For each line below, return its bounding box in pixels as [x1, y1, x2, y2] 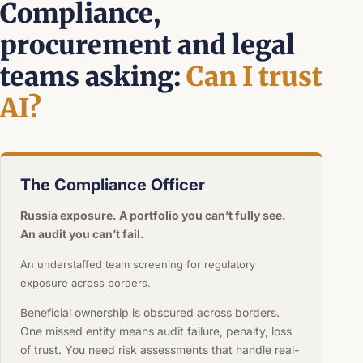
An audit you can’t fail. [19, 226, 144, 241]
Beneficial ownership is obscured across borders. [19, 305, 280, 319]
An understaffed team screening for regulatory [19, 257, 255, 271]
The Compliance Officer [19, 174, 205, 194]
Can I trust [186, 59, 322, 93]
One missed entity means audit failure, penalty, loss [19, 323, 292, 338]
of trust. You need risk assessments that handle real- [19, 342, 299, 357]
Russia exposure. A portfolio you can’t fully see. [19, 207, 286, 222]
